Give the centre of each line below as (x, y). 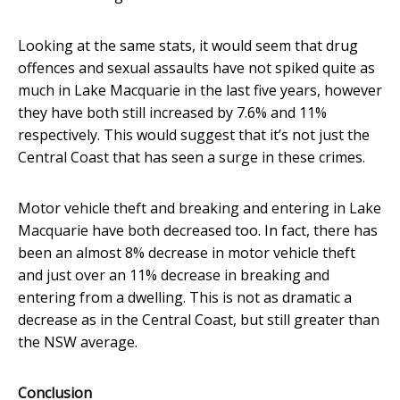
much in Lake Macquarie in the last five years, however (200, 90)
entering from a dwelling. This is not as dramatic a (185, 297)
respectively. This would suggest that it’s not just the (194, 134)
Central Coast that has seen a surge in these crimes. (192, 157)
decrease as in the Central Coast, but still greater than (199, 319)
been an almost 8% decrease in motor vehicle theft (187, 252)
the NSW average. (78, 342)
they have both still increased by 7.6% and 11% (172, 112)
